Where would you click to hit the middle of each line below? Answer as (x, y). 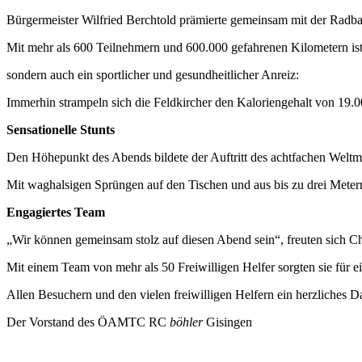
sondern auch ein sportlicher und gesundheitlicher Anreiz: (153, 74)
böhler (186, 322)
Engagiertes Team (56, 212)
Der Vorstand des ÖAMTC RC (88, 322)
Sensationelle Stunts (61, 129)
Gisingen (227, 322)
